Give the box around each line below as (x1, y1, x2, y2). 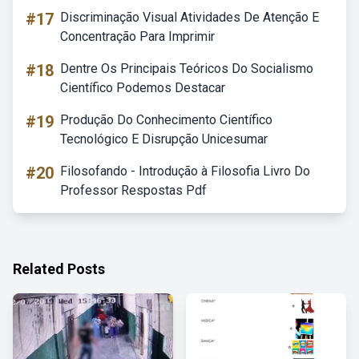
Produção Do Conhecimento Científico (60, 112, 272, 127)
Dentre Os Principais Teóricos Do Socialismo (60, 61, 313, 76)
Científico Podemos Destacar (60, 80, 225, 95)
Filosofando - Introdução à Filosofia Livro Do (60, 163, 310, 179)
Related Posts (13, 260, 105, 277)
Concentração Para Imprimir (60, 29, 215, 44)
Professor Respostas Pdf (60, 183, 207, 198)
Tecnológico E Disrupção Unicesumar (60, 131, 268, 147)
